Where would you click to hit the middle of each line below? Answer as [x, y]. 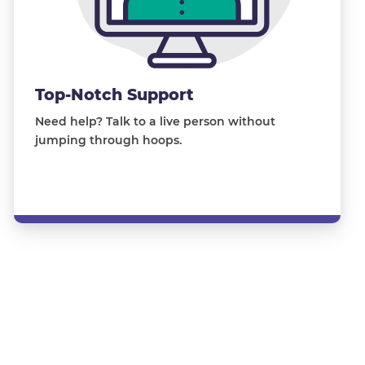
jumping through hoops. [108, 140]
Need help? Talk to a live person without [155, 121]
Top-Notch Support [114, 94]
